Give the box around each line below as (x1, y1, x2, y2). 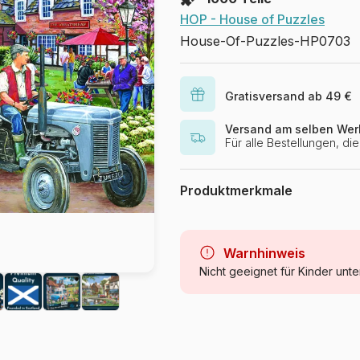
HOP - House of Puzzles (180, 11, 325, 27)
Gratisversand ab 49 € (225, 88, 352, 103)
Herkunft (182, 317, 231, 330)
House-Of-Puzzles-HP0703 (180, 33, 350, 49)
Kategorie (182, 244, 237, 258)
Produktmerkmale (180, 182, 292, 198)
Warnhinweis (223, 245, 305, 261)
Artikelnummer (182, 345, 263, 358)
